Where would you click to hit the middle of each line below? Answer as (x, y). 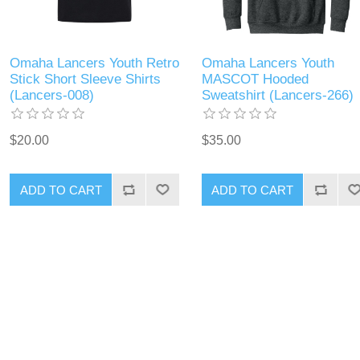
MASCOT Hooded (255, 80)
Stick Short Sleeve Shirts (86, 80)
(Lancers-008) (52, 96)
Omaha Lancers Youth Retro (95, 63)
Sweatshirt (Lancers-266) (277, 96)
